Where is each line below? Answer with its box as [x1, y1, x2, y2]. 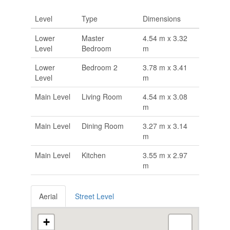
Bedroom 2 [81, 62, 118, 72]
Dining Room [81, 121, 124, 131]
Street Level [74, 191, 114, 201]
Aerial [39, 191, 57, 201]
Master [81, 33, 104, 43]
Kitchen [81, 150, 106, 160]
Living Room [81, 91, 122, 102]
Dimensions [142, 13, 181, 24]
